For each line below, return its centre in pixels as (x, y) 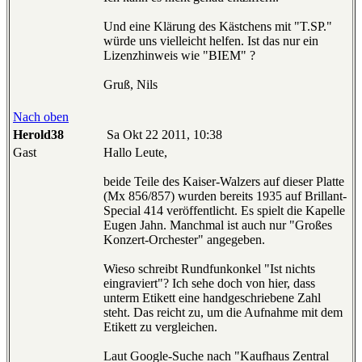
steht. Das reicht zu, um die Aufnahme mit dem (223, 313)
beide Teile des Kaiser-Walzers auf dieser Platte (224, 182)
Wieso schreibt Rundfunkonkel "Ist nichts (209, 269)
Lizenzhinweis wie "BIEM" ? (179, 56)
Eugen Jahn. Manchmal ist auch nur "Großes (218, 225)
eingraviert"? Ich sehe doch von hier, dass (209, 284)
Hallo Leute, (135, 153)
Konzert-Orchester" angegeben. (184, 240)
